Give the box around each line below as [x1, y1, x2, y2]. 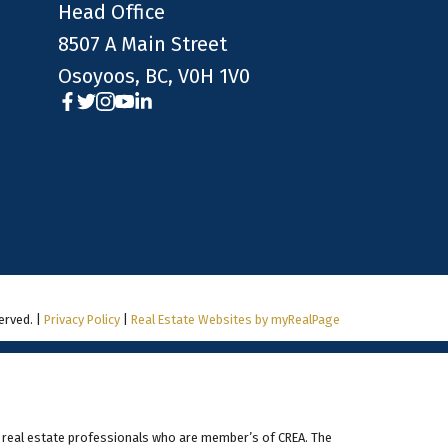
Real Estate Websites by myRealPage [131, 312, 341, 327]
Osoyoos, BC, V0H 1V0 [58, 63, 251, 88]
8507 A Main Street [58, 31, 228, 56]
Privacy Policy [44, 312, 121, 327]
